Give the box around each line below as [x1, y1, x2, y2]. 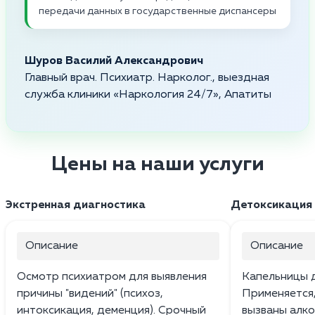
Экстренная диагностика [6, 199, 146, 211]
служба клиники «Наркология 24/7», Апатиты [25, 89, 271, 101]
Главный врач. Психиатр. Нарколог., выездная [25, 72, 269, 84]
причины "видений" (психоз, [17, 288, 163, 300]
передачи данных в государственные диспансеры [39, 6, 276, 16]
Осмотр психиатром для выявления [17, 271, 207, 283]
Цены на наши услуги [51, 154, 264, 174]
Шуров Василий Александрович [25, 55, 203, 67]
